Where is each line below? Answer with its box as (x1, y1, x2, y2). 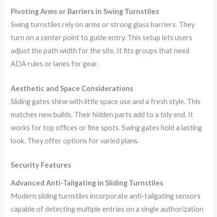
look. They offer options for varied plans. (11, 136, 139, 145)
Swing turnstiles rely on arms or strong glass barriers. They (11, 20, 195, 29)
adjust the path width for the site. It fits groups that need (11, 46, 190, 55)
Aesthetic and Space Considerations (11, 84, 134, 93)
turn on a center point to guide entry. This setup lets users (11, 33, 193, 42)
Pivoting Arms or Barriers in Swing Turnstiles (11, 7, 159, 16)
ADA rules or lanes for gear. (11, 60, 99, 68)
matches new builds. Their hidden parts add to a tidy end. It (11, 110, 194, 119)
